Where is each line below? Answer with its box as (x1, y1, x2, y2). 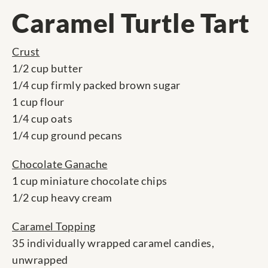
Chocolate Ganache (12, 157, 108, 171)
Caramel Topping (12, 220, 96, 233)
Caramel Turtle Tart (12, 7, 250, 39)
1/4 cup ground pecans (12, 129, 123, 142)
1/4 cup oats (12, 112, 72, 126)
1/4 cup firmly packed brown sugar (12, 78, 181, 92)
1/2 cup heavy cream (12, 191, 112, 205)
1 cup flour (12, 95, 65, 109)
